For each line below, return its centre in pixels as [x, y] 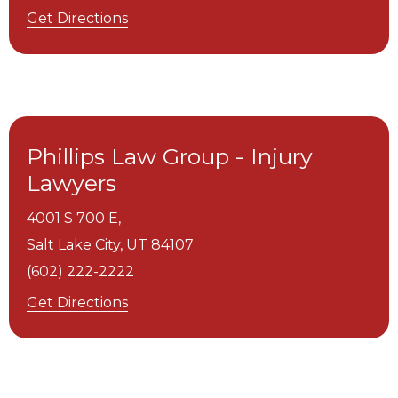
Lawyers [72, 183]
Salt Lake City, [75, 245]
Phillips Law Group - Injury [170, 157]
